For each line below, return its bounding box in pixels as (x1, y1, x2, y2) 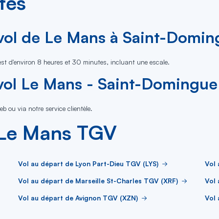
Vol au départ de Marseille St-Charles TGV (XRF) (18, 176, 178, 185)
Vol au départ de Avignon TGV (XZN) (18, 193, 138, 202)
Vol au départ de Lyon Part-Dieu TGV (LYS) (18, 159, 158, 168)
